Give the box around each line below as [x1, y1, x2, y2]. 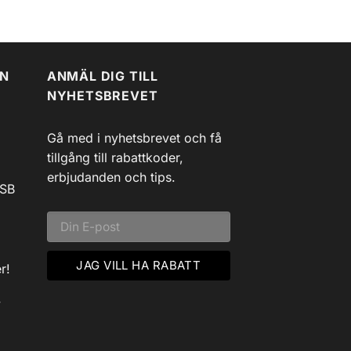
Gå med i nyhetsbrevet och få [46, 130, 222, 147]
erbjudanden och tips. [46, 169, 175, 186]
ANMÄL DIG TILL [46, 67, 158, 84]
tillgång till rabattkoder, [46, 150, 183, 166]
